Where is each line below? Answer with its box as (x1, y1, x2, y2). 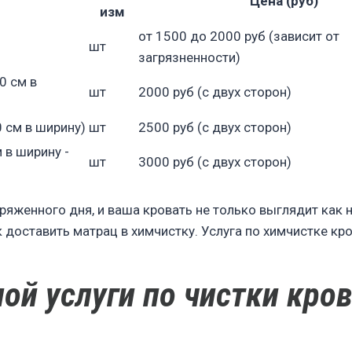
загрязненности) (138, 49, 240, 65)
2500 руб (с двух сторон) (138, 119, 291, 135)
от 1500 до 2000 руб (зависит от (138, 27, 339, 44)
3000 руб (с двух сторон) (138, 153, 291, 170)
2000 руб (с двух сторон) (138, 83, 291, 100)
